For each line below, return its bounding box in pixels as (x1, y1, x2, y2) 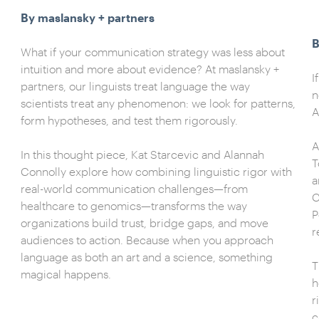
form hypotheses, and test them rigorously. (20, 113, 238, 127)
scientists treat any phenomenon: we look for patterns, (20, 96, 296, 110)
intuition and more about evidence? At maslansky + (20, 62, 279, 75)
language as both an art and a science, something (20, 250, 273, 263)
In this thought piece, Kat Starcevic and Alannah (20, 147, 264, 161)
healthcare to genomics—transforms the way (20, 199, 247, 212)
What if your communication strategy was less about (20, 45, 285, 58)
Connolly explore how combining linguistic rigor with (20, 164, 292, 178)
